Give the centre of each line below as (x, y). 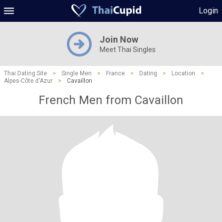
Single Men (77, 73)
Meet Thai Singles (127, 50)
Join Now (119, 39)
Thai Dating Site (26, 73)
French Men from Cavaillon (111, 100)
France (115, 73)
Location (183, 73)
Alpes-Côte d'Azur (28, 81)
